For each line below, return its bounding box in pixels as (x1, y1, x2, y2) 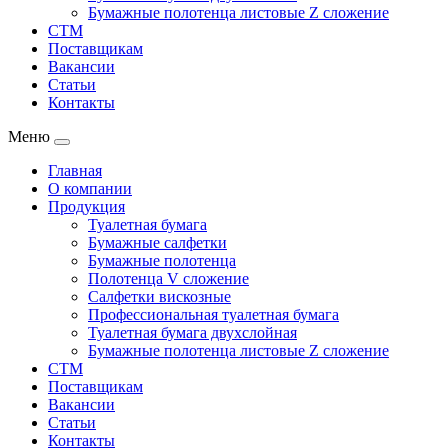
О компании (48, 180, 132, 197)
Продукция (48, 198, 125, 215)
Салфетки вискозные (88, 288, 231, 305)
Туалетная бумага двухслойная (88, 324, 297, 341)
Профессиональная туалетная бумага (88, 306, 339, 323)
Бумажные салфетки (88, 234, 227, 251)
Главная (48, 162, 102, 179)
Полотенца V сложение (88, 270, 249, 287)
